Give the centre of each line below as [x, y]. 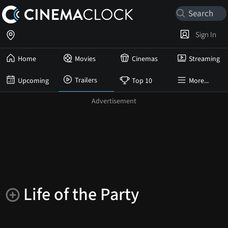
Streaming [204, 59]
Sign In [204, 35]
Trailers [86, 80]
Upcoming [33, 81]
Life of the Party [81, 195]
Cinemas [145, 59]
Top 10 [142, 81]
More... [199, 81]
